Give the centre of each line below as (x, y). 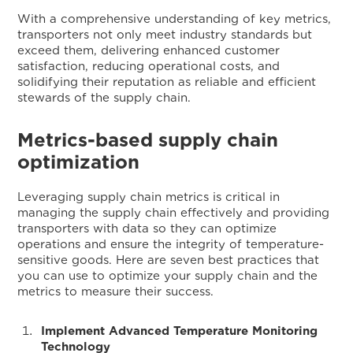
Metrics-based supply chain (148, 140)
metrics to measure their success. (116, 292)
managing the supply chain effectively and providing (174, 213)
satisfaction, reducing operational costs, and (149, 66)
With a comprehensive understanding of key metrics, (175, 19)
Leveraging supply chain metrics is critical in (149, 197)
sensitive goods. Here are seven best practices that (169, 260)
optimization (79, 162)
